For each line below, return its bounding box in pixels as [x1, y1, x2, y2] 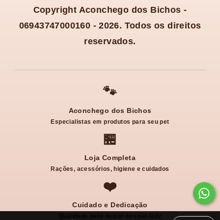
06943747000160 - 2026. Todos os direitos [19, 21, 201, 31]
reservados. [84, 36, 136, 47]
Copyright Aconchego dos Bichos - [33, 5, 187, 15]
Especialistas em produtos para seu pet [51, 118, 169, 126]
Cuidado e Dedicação [72, 201, 148, 209]
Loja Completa [84, 154, 136, 162]
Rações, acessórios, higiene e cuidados [51, 165, 169, 173]
